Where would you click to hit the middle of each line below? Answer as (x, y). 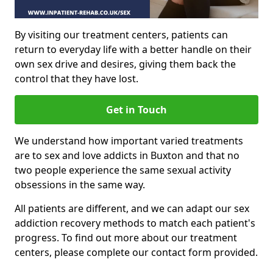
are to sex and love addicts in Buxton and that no (127, 155)
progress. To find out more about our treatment (126, 237)
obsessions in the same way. (80, 184)
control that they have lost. (76, 78)
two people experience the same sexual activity (123, 170)
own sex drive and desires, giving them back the (125, 64)
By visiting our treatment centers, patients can (121, 34)
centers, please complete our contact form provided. (136, 252)
